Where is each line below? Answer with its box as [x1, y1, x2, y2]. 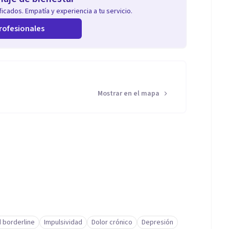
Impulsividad [44, 217, 82, 227]
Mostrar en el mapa [98, 88, 159, 99]
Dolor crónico [91, 217, 132, 227]
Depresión [142, 217, 173, 227]
